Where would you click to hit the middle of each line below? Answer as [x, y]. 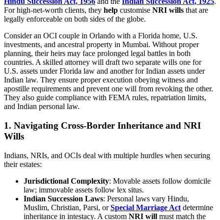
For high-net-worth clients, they [54, 10]
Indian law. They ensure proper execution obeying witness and [101, 80]
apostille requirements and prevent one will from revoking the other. [109, 89]
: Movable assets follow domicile [160, 181]
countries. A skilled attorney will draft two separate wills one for [103, 62]
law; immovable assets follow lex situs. [84, 190]
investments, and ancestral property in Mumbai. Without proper [101, 45]
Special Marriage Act [146, 207]
